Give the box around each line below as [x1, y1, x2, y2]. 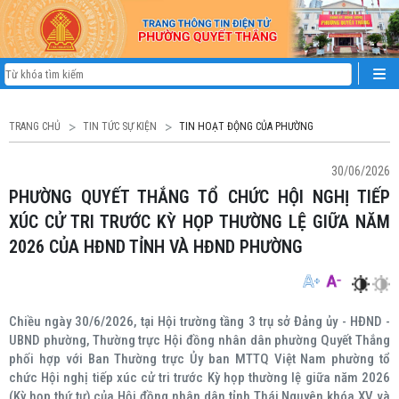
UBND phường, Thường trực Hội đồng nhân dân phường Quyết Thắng [9, 332, 390, 348]
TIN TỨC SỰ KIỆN [83, 120, 157, 133]
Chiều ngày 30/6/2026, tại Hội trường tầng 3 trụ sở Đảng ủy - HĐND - [9, 313, 390, 330]
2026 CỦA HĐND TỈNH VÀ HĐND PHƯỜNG [9, 236, 303, 257]
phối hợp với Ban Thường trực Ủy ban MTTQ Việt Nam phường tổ [9, 351, 390, 367]
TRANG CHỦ [9, 120, 61, 133]
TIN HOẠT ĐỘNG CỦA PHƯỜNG [179, 120, 313, 133]
